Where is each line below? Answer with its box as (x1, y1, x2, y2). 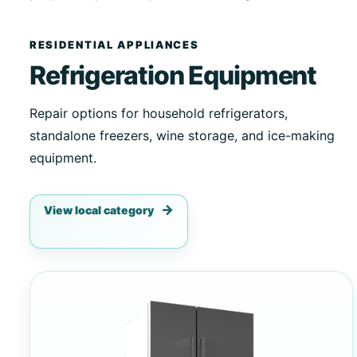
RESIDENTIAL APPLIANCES (29, 38, 199, 52)
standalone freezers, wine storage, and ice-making (29, 127, 335, 144)
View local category (43, 203, 154, 218)
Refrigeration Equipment (29, 59, 317, 91)
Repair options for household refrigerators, (29, 105, 288, 122)
